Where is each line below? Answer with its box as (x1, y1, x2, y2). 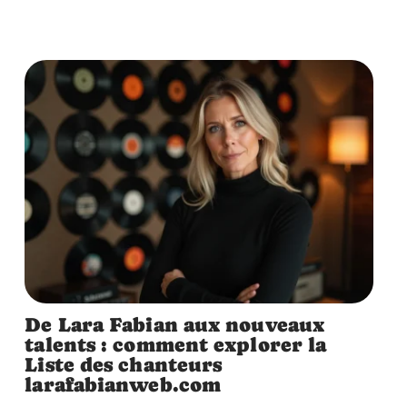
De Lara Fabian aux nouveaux (25, 313, 325, 337)
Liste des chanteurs (25, 352, 223, 377)
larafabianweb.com (25, 372, 222, 397)
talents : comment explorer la (25, 333, 327, 357)
